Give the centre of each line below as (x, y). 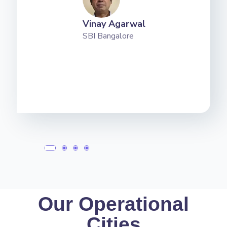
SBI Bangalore (108, 36)
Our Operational (113, 204)
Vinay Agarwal (114, 24)
